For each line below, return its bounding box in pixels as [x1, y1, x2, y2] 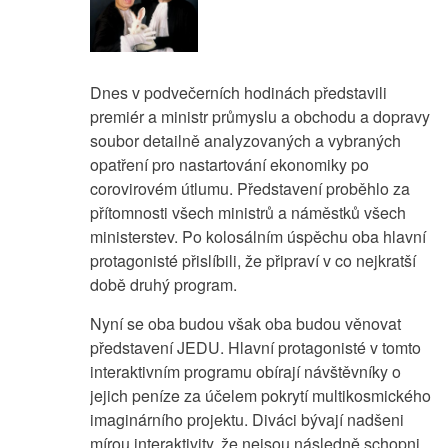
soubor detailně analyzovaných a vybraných [90, 129, 401, 153]
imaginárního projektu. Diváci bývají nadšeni [90, 408, 404, 432]
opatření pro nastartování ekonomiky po [90, 153, 369, 177]
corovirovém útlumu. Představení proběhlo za [90, 177, 410, 201]
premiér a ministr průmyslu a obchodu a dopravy [90, 105, 430, 129]
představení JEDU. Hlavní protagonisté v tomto [90, 336, 421, 360]
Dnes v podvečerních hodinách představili [90, 81, 387, 105]
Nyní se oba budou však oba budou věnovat [90, 312, 401, 336]
